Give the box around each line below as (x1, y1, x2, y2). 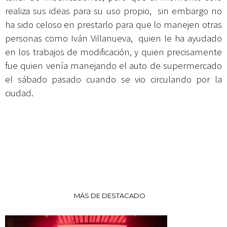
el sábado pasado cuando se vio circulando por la (5, 73, 222, 85)
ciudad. (5, 87, 33, 99)
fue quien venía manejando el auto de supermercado (5, 59, 222, 71)
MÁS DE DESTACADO (74, 191, 145, 200)
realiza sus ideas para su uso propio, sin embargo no (5, 5, 222, 17)
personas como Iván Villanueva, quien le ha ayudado (5, 32, 222, 44)
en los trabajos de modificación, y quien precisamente (5, 46, 222, 58)
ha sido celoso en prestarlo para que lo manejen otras (5, 18, 222, 30)
